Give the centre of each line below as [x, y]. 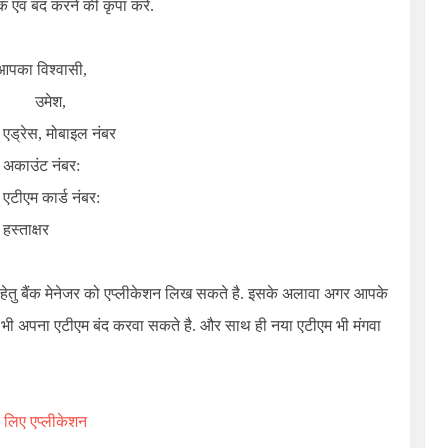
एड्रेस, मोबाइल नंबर [59, 133]
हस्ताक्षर [26, 229]
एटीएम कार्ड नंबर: [51, 197]
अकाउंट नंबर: [41, 165]
